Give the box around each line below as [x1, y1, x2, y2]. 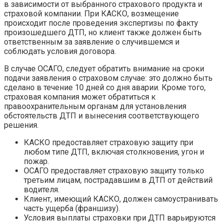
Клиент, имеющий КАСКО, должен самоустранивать [24, 194, 218, 204]
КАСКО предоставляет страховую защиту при [24, 137, 193, 147]
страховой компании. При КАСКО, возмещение [4, 8, 179, 18]
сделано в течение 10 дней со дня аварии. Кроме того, [4, 82, 206, 92]
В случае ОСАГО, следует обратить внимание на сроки [4, 63, 204, 73]
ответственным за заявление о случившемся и [4, 37, 179, 47]
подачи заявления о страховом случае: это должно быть [4, 73, 213, 83]
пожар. [24, 156, 49, 166]
